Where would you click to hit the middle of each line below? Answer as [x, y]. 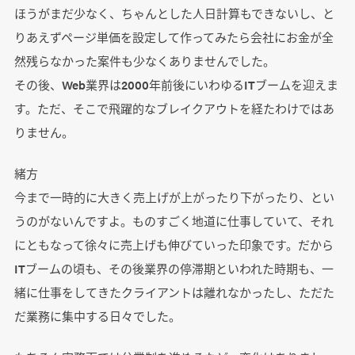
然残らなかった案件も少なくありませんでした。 [144, 61]
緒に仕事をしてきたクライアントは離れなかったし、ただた [174, 292]
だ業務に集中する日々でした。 [97, 316]
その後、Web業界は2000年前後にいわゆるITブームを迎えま [176, 85]
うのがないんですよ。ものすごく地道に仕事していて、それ [174, 221]
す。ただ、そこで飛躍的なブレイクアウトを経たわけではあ [174, 109]
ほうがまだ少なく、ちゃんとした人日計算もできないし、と [174, 13]
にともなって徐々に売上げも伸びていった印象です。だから [174, 245]
